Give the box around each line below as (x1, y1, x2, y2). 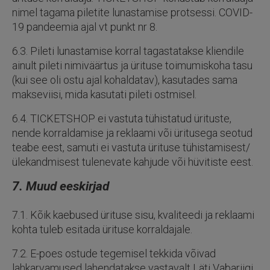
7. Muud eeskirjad (12, 179, 109, 193)
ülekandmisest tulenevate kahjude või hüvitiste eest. (12, 155, 253, 168)
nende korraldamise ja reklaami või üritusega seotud (12, 127, 253, 139)
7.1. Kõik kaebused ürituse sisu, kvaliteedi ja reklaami (12, 209, 254, 221)
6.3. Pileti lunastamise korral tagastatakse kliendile (12, 45, 244, 57)
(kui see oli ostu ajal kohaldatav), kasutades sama (12, 74, 237, 86)
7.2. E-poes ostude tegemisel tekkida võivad (12, 247, 216, 260)
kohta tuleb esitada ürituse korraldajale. (12, 223, 192, 236)
